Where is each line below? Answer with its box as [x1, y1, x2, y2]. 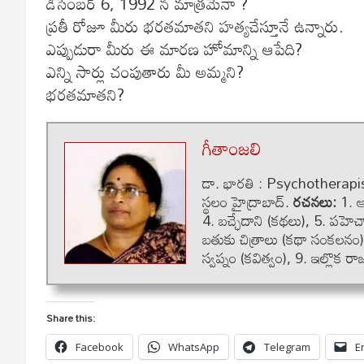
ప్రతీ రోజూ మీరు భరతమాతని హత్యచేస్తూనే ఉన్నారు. [46, 9, 344, 42]
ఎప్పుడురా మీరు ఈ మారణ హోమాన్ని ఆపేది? [46, 32, 302, 65]
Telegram [264, 339, 310, 354]
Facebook [76, 339, 123, 354]
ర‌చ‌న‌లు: [293, 186, 336, 216]
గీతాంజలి [202, 130, 261, 166]
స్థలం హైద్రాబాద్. [202, 186, 293, 216]
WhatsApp [168, 339, 219, 354]
